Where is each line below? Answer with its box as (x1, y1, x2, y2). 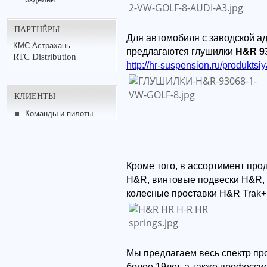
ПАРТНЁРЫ (14, 23, 60, 35)
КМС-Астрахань (13, 41, 70, 50)
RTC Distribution (13, 51, 76, 61)
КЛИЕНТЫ (14, 89, 55, 101)
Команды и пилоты (24, 108, 93, 118)
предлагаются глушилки (126, 46, 235, 57)
